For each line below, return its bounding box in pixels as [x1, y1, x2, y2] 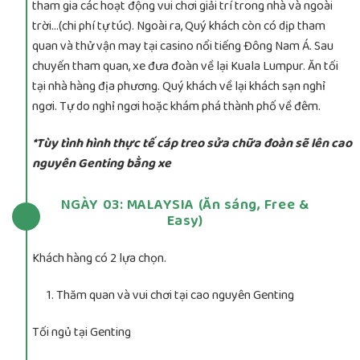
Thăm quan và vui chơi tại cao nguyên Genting [56, 285, 294, 306]
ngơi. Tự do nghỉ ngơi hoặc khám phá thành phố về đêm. [32, 96, 321, 117]
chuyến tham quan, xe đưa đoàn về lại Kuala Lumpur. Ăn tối [32, 56, 338, 77]
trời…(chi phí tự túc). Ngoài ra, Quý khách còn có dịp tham [32, 16, 325, 37]
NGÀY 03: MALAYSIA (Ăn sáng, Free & [60, 194, 309, 217]
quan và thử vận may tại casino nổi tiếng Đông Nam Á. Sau [32, 36, 333, 57]
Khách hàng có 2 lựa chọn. [32, 248, 166, 269]
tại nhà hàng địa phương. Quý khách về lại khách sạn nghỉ [32, 76, 325, 97]
